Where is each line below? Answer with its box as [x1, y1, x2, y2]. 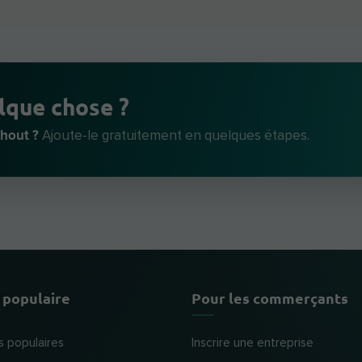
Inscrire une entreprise [191, 337, 314, 350]
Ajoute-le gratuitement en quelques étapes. [39, 129, 309, 144]
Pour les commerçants [191, 288, 348, 308]
